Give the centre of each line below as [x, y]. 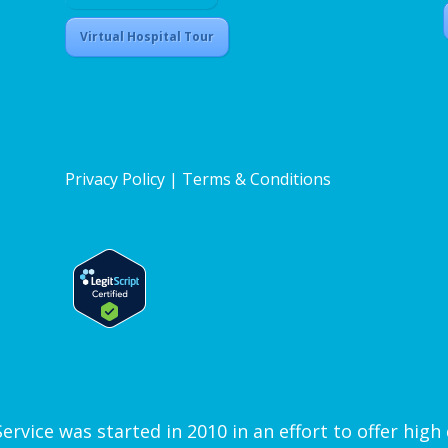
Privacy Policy [114, 179]
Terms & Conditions [256, 179]
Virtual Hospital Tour [146, 37]
